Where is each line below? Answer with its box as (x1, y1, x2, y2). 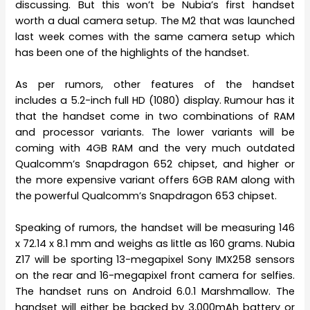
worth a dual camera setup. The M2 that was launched (15, 13, 295, 28)
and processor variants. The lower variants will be (15, 125, 295, 140)
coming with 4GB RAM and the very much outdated (15, 141, 295, 156)
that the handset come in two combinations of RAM (15, 109, 295, 124)
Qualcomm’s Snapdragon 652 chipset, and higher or (15, 157, 295, 172)
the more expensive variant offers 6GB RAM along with (15, 173, 295, 188)
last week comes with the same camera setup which (15, 29, 295, 44)
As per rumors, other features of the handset (15, 77, 295, 92)
